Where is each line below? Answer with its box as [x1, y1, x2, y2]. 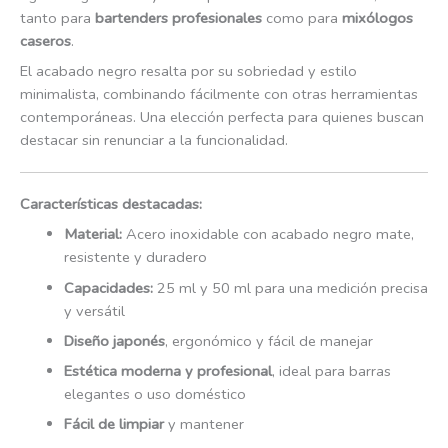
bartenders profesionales [95, 7, 262, 28]
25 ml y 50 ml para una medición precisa [152, 277, 428, 298]
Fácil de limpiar [63, 414, 164, 435]
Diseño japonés [63, 330, 165, 351]
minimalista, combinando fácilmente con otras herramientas [20, 84, 418, 105]
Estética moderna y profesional [63, 361, 272, 382]
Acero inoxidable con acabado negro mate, [121, 224, 414, 245]
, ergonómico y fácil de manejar [164, 330, 373, 351]
